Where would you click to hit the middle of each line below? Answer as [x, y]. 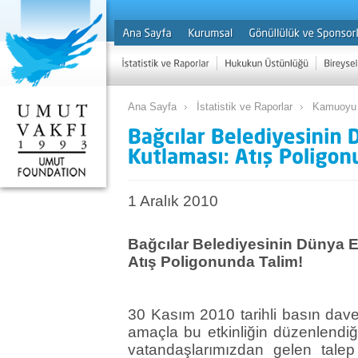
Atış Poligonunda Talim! [215, 262]
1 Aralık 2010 [173, 201]
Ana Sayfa [152, 107]
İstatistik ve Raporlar [245, 107]
